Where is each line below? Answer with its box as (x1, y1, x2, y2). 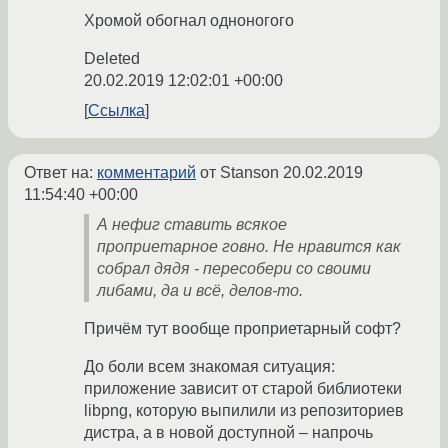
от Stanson (196, 164, 283, 182)
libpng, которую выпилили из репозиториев (84, 402, 404, 420)
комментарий (97, 164, 196, 182)
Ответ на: (24, 164, 97, 182)
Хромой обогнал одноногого (84, 12, 294, 30)
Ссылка (88, 102, 145, 120)
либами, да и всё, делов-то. (97, 282, 303, 300)
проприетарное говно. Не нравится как (97, 238, 401, 256)
